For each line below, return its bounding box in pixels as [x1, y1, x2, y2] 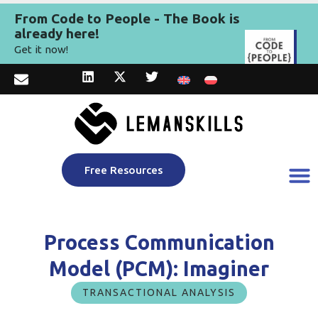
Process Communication [43, 231, 275, 254]
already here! [14, 26, 99, 41]
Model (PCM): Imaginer [49, 257, 269, 280]
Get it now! [14, 43, 68, 55]
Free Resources [84, 164, 163, 177]
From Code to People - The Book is [14, 11, 240, 26]
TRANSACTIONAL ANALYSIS [82, 287, 236, 299]
